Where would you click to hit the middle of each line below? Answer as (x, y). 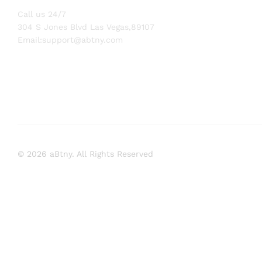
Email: (30, 40)
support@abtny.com (82, 40)
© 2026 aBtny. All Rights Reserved (85, 154)
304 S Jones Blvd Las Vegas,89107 (86, 27)
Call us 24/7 (42, 14)
